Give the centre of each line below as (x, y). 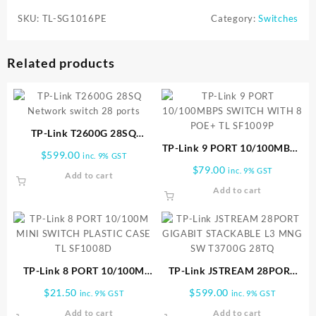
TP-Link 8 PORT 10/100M (84, 271)
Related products (61, 63)
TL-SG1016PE (74, 19)
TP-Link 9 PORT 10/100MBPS (232, 147)
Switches (278, 19)
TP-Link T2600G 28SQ (84, 133)
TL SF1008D (84, 300)
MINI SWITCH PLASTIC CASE (84, 286)
